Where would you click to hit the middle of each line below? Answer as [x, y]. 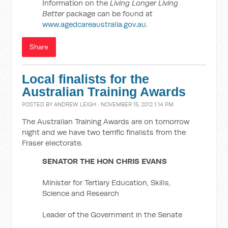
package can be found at [109, 13]
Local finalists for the [86, 79]
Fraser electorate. [52, 143]
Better [53, 13]
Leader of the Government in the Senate [112, 215]
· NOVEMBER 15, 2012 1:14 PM [135, 104]
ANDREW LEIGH [75, 104]
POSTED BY [38, 104]
